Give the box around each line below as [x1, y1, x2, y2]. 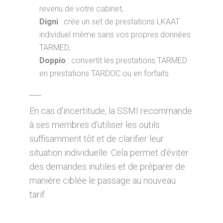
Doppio [39, 56, 68, 65]
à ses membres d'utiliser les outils [29, 119, 160, 130]
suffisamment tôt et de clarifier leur [29, 133, 164, 144]
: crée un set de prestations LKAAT [60, 17, 180, 26]
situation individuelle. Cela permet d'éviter [29, 147, 189, 158]
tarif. [29, 189, 46, 200]
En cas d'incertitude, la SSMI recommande [29, 106, 192, 116]
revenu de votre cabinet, [39, 4, 123, 13]
